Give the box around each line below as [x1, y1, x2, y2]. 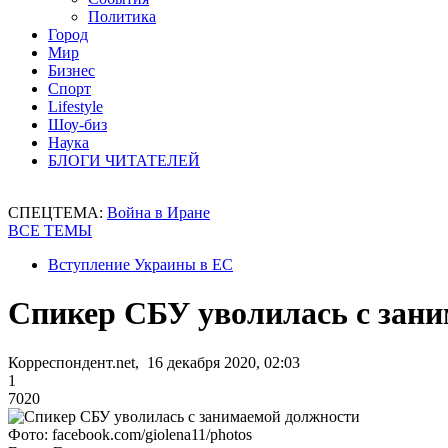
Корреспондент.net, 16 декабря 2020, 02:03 [8, 353, 300, 371]
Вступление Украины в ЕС [48, 256, 233, 273]
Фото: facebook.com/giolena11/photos [8, 425, 252, 443]
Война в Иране [107, 204, 210, 221]
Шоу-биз [48, 116, 107, 133]
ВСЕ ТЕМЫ [8, 222, 92, 239]
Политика [88, 8, 156, 25]
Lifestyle [48, 98, 103, 115]
